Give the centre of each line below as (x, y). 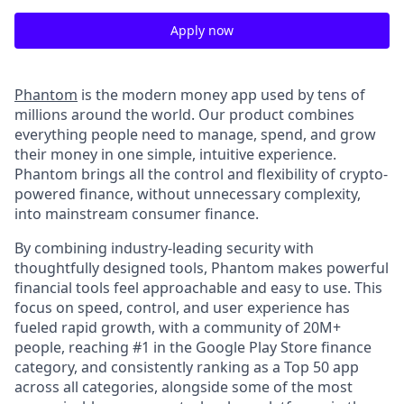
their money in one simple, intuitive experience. (175, 154)
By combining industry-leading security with (164, 248)
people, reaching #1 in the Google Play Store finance (193, 347)
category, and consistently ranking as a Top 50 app (187, 367)
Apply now (202, 30)
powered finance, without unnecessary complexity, (188, 194)
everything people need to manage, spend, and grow (195, 134)
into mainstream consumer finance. (137, 214)
